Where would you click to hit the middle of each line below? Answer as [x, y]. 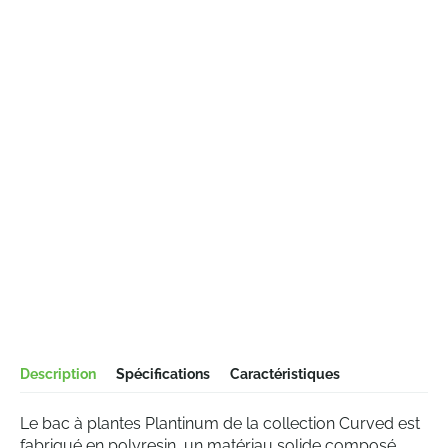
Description [58, 374]
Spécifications [163, 374]
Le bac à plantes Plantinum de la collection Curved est [220, 423]
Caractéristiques [285, 374]
